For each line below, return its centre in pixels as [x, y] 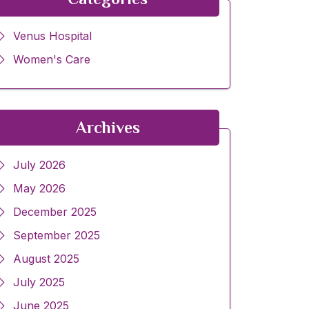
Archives [108, 128]
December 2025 [55, 212]
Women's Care [52, 60]
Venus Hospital [52, 36]
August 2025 [46, 259]
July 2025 [39, 282]
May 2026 [39, 189]
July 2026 [39, 165]
